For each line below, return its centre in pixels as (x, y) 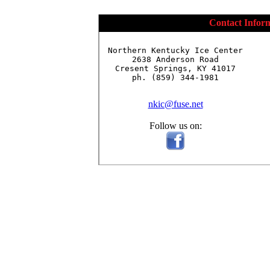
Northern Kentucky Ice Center (175, 50)
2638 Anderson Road (175, 59)
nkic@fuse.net (175, 104)
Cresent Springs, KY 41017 (175, 68)
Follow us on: (175, 125)
